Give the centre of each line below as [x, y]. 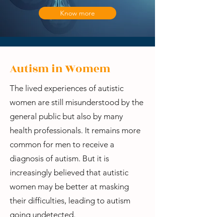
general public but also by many [66, 116]
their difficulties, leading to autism [70, 201]
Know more [77, 13]
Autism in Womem [60, 69]
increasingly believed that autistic [69, 172]
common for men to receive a [62, 144]
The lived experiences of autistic [67, 88]
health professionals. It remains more [75, 130]
